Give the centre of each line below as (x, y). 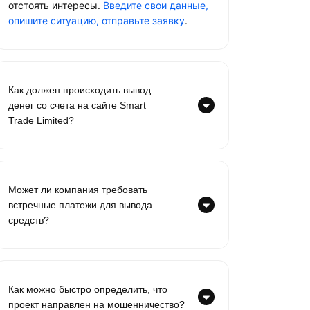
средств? (29, 220)
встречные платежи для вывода (80, 205)
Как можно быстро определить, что (88, 289)
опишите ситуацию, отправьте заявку (97, 20)
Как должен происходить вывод (80, 90)
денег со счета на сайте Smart (77, 105)
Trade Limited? (41, 120)
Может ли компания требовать (78, 190)
